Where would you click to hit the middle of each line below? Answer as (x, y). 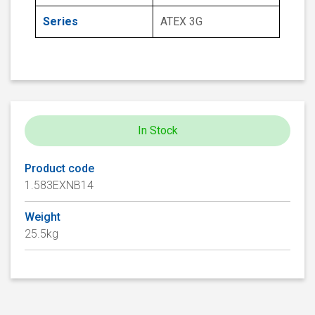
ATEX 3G (181, 22)
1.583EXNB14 (59, 186)
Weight (43, 217)
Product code (59, 169)
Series (60, 22)
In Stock (157, 131)
